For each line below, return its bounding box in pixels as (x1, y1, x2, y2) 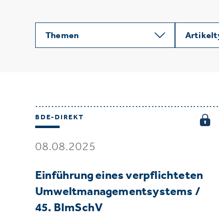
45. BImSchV (35, 200, 103, 215)
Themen (45, 30, 79, 41)
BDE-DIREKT (35, 113, 84, 122)
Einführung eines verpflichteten (35, 168, 203, 182)
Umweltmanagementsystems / (35, 184, 201, 198)
